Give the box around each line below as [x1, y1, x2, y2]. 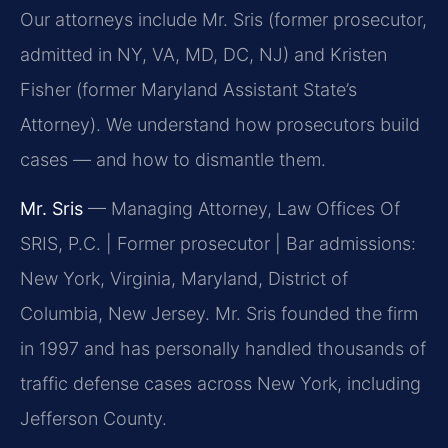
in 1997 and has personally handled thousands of [20, 338, 426, 360]
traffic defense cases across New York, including [20, 373, 421, 395]
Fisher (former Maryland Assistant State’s [20, 79, 357, 101]
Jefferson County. [20, 408, 167, 430]
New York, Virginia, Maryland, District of [20, 268, 348, 290]
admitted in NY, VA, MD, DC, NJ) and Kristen [20, 44, 387, 66]
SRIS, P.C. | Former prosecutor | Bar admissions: [20, 233, 416, 255]
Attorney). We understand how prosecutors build [20, 114, 420, 136]
